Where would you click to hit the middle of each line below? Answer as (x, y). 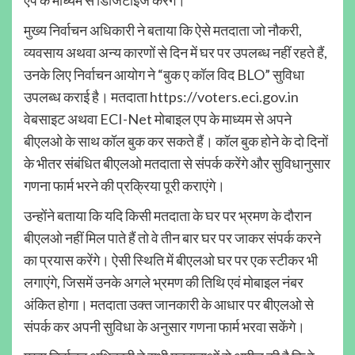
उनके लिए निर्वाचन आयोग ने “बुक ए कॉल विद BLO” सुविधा (164, 74)
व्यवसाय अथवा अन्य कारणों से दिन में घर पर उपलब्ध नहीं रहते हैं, (176, 52)
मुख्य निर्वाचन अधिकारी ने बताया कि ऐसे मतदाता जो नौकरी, (163, 30)
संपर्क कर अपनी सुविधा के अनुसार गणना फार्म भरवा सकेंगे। (164, 326)
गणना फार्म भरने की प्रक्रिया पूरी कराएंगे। (124, 185)
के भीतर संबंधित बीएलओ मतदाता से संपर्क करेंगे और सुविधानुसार (177, 163)
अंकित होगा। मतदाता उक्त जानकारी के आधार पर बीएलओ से (169, 304)
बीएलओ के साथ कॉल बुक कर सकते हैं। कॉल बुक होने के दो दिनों (176, 141)
